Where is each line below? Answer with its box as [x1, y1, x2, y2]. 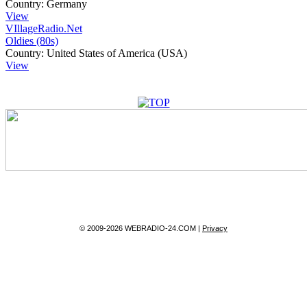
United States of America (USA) [47, 47, 187, 59]
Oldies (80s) [5, 34, 58, 47]
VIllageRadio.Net [5, 22, 82, 34]
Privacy [202, 223, 228, 232]
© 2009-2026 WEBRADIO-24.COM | [79, 223, 202, 232]
